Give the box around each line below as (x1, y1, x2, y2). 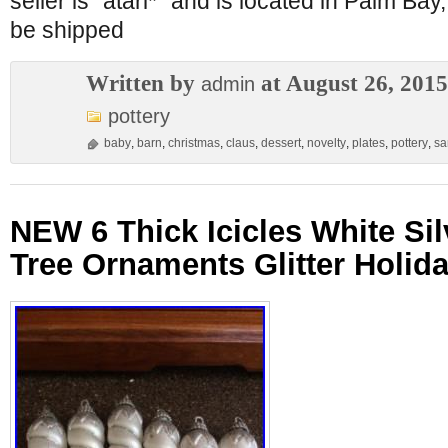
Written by (86, 70, 201, 96)
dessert (261, 136, 301, 150)
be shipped (10, 17, 124, 43)
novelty (307, 136, 346, 150)
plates (352, 136, 385, 150)
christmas (168, 136, 220, 150)
